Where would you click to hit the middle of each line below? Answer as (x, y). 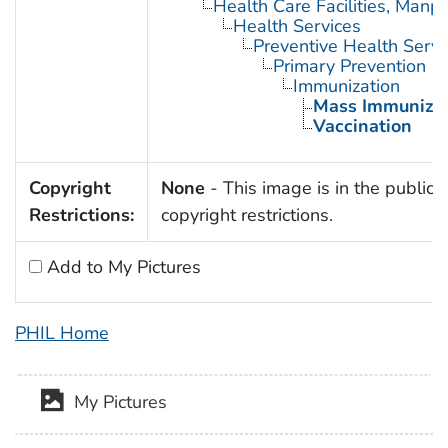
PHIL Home (62, 332)
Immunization (346, 85)
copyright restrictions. (246, 214)
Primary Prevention (349, 65)
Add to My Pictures (121, 266)
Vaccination (362, 125)
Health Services (296, 25)
